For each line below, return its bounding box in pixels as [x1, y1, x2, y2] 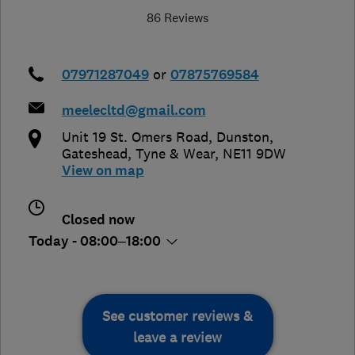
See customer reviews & [102, 307, 253, 326]
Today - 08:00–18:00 [29, 232, 164, 251]
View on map [61, 162, 144, 181]
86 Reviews [146, 10, 209, 26]
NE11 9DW [222, 145, 286, 163]
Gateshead [61, 145, 128, 163]
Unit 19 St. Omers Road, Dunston [61, 128, 269, 147]
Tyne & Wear [135, 145, 215, 163]
